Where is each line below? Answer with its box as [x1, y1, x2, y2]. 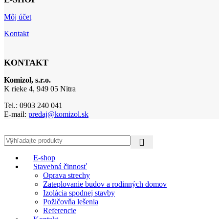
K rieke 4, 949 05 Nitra [4, 84, 76, 93]
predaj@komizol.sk [28, 109, 88, 118]
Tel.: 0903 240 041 [4, 101, 63, 109]
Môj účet [4, 12, 31, 21]
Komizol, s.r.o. [4, 75, 51, 84]
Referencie [43, 206, 76, 215]
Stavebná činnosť [33, 162, 87, 171]
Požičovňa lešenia [43, 197, 98, 206]
